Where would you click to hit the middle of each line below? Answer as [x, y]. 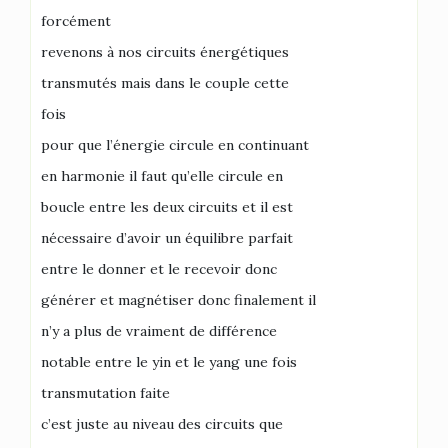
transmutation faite [105, 392]
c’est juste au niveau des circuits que [162, 423]
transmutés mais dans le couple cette [165, 82]
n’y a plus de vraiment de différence [159, 330]
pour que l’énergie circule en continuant [175, 144]
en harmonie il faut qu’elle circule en [162, 175]
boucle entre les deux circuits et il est [167, 206]
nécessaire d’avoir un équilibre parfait [167, 237]
